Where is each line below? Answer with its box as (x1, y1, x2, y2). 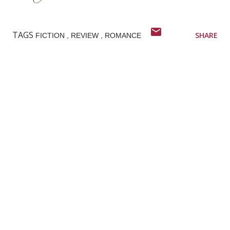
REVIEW (71, 31, 101, 40)
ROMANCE (105, 31, 141, 40)
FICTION (35, 31, 67, 40)
